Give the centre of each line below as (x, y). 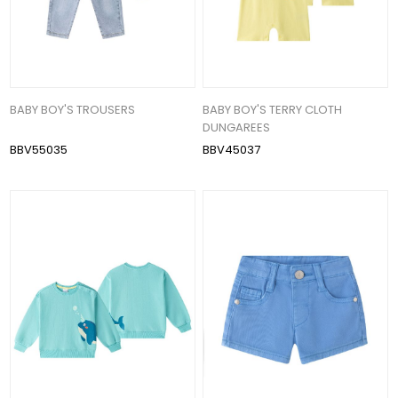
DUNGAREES (237, 127)
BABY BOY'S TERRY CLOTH (273, 109)
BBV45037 (232, 149)
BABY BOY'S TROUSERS (73, 109)
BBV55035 (39, 149)
